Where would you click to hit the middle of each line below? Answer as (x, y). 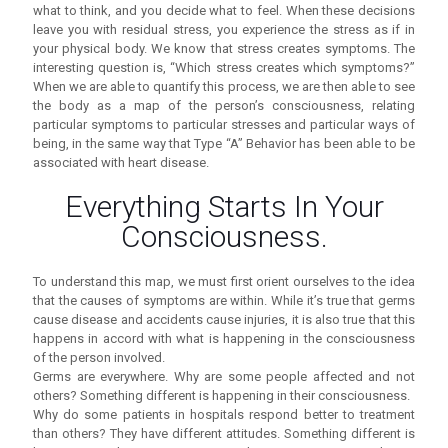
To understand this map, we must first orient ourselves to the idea (224, 282)
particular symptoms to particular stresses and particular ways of (224, 125)
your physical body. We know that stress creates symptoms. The (224, 49)
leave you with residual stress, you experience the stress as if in (224, 30)
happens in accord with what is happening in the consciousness (224, 339)
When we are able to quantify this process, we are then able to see (224, 87)
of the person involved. (99, 358)
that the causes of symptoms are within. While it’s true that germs (224, 301)
